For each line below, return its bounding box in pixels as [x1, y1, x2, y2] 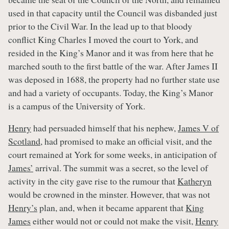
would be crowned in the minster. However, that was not [8, 188, 210, 201]
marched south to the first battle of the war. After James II [8, 59, 218, 72]
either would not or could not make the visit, [31, 215, 195, 227]
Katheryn [177, 175, 212, 188]
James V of [178, 122, 219, 134]
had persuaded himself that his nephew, [31, 122, 178, 134]
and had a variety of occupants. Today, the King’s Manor [8, 86, 213, 99]
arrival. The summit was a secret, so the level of [33, 162, 208, 174]
